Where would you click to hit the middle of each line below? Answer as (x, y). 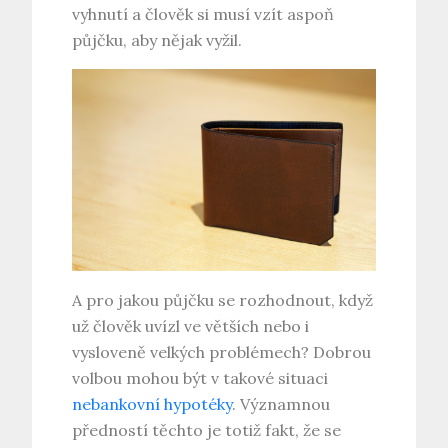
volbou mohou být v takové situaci (200, 378)
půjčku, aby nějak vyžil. (157, 40)
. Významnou (281, 404)
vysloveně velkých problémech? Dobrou (222, 352)
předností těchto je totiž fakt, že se (207, 430)
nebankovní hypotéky (152, 404)
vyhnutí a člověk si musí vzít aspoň (203, 14)
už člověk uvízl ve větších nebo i (191, 326)
